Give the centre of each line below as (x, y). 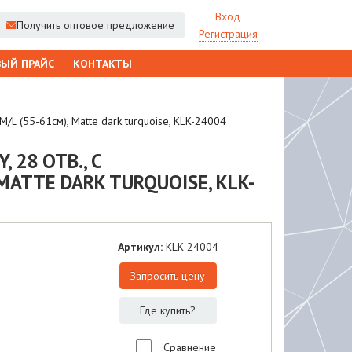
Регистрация (228, 34)
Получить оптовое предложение (95, 25)
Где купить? (168, 310)
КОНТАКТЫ (103, 64)
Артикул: (141, 247)
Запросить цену (168, 276)
